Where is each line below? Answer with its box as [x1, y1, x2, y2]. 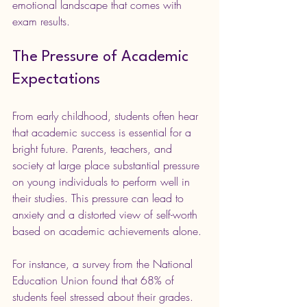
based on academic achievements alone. [12, 223, 201, 238]
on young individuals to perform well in [12, 173, 193, 189]
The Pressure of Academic [12, 49, 193, 64]
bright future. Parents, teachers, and [12, 140, 175, 156]
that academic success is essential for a [12, 124, 195, 140]
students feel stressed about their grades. [12, 288, 197, 304]
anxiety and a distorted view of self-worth [12, 206, 201, 222]
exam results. [12, 13, 70, 29]
